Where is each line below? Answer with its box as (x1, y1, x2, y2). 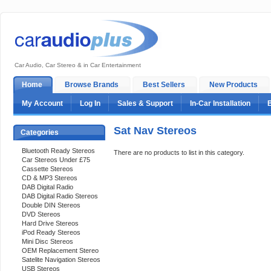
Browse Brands (65, 80, 119, 89)
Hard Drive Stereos (22, 220, 79, 227)
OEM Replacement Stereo (22, 247, 99, 254)
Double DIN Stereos (22, 201, 80, 209)
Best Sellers (143, 80, 185, 89)
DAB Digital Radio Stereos (22, 192, 98, 200)
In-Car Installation (190, 99, 250, 108)
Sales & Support (117, 99, 173, 108)
